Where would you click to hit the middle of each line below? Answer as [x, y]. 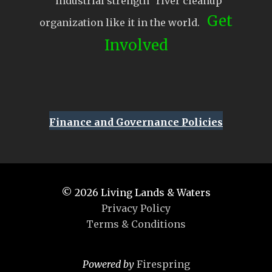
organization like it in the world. [123, 23]
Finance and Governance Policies [136, 122]
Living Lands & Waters [155, 193]
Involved [136, 46]
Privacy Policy [136, 209]
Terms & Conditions [136, 224]
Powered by [109, 264]
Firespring [163, 264]
